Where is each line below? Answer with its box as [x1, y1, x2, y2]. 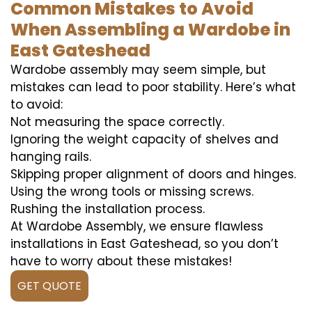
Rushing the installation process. [10, 201, 205, 217]
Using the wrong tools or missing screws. [10, 183, 253, 200]
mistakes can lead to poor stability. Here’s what [10, 79, 296, 95]
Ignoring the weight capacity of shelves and [10, 131, 279, 148]
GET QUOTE [17, 278, 81, 294]
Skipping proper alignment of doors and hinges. [10, 166, 296, 182]
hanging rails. [10, 148, 91, 165]
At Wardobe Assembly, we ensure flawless [10, 218, 263, 235]
